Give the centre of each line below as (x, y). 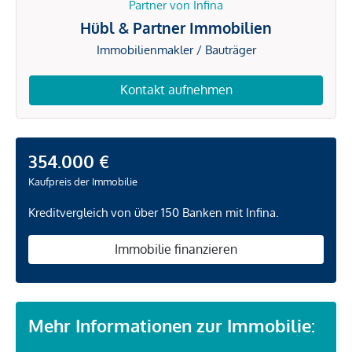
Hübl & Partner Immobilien (176, 28)
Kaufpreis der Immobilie (83, 181)
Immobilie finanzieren (176, 249)
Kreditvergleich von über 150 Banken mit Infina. (154, 212)
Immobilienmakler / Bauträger (176, 50)
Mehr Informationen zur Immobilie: (172, 325)
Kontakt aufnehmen (176, 90)
